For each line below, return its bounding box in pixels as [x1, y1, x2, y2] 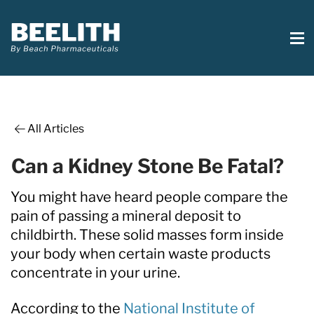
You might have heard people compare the [11, 188, 288, 205]
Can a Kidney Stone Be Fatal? [11, 153, 284, 178]
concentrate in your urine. [11, 264, 180, 281]
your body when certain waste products [11, 245, 271, 262]
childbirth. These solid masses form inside [11, 226, 284, 243]
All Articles [27, 121, 84, 135]
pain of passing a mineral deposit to [11, 207, 241, 224]
